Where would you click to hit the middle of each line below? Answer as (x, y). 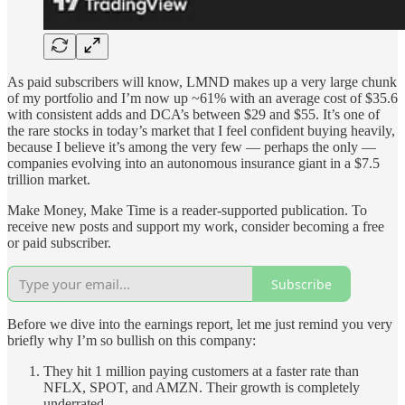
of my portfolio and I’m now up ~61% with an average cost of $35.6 (202, 99)
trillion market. (49, 180)
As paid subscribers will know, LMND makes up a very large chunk (202, 82)
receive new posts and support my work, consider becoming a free (196, 227)
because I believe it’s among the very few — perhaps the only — (192, 147)
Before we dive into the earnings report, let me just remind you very (200, 325)
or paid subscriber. (59, 243)
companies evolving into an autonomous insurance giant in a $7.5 (193, 164)
